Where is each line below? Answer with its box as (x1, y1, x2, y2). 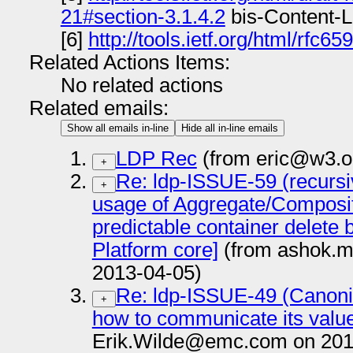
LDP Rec (115, 147, 197, 170)
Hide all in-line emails (180, 121, 278, 134)
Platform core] (91, 239, 218, 262)
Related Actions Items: (28, 50, 230, 73)
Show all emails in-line (66, 121, 169, 134)
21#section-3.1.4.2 (60, 5, 225, 28)
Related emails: (28, 96, 169, 119)
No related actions (60, 73, 223, 96)
